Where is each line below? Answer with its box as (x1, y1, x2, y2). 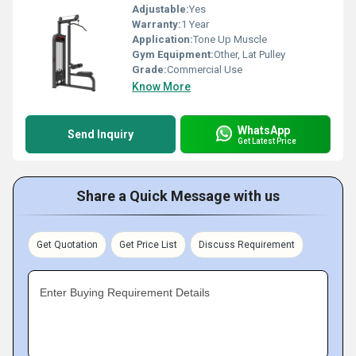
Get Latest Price (238, 136, 296, 145)
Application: (132, 33, 193, 45)
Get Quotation (37, 239, 98, 250)
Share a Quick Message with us (76, 188, 280, 204)
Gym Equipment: (132, 48, 214, 60)
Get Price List (119, 239, 177, 250)
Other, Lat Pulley (214, 48, 285, 60)
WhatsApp (238, 123, 290, 137)
